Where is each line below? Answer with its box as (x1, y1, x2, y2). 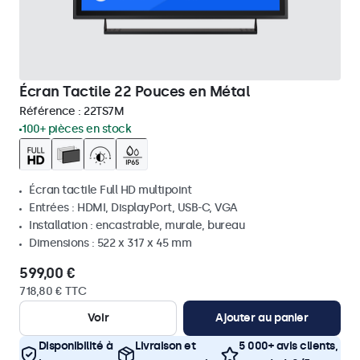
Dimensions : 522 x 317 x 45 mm (29, 236, 191, 250)
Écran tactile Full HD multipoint (29, 183, 191, 197)
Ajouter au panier (215, 311, 309, 325)
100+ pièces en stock (22, 122, 131, 136)
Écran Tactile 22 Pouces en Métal (19, 83, 250, 100)
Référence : (19, 104, 84, 118)
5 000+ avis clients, (239, 339, 338, 353)
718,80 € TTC (19, 284, 86, 298)
